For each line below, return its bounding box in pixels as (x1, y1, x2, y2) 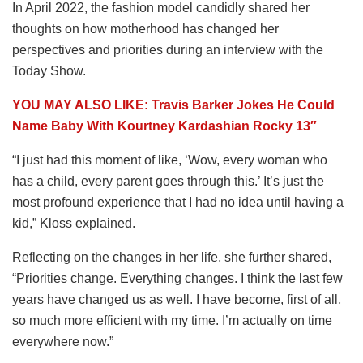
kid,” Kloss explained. (12, 216, 135, 230)
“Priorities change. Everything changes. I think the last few (12, 271, 343, 285)
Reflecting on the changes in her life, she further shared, (12, 250, 331, 264)
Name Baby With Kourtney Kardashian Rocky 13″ (12, 118, 317, 133)
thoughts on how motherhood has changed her (12, 21, 279, 36)
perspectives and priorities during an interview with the (12, 42, 323, 57)
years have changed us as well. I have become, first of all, (12, 292, 341, 306)
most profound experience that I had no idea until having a (12, 194, 344, 209)
